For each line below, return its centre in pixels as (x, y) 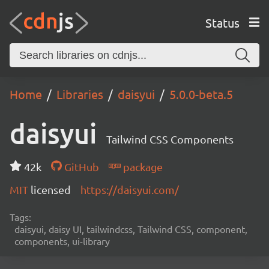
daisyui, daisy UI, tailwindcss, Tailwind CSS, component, (131, 229)
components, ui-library (62, 241)
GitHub (80, 167)
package (141, 167)
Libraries (80, 94)
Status (222, 22)
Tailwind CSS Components (170, 139)
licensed (51, 189)
